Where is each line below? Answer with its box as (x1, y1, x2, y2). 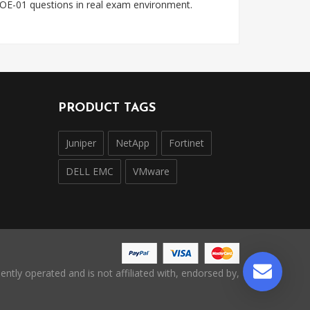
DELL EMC (65, 165, 113, 178)
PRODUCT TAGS (57, 102, 156, 115)
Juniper (65, 136, 96, 149)
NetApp (115, 136, 149, 149)
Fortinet (168, 136, 204, 149)
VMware (132, 165, 170, 178)
